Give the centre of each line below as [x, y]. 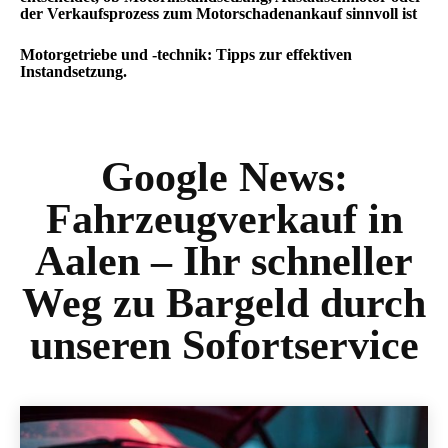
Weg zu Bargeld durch [224, 303]
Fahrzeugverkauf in [224, 219]
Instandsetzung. [73, 71]
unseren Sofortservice [224, 345]
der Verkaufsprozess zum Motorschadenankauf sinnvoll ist [218, 13]
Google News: [224, 177]
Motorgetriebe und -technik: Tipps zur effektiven [186, 54]
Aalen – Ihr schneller [224, 261]
